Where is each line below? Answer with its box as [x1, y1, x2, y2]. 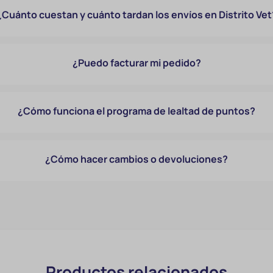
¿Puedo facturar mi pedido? [72, 56, 201, 69]
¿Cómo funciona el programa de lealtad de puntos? [18, 104, 256, 118]
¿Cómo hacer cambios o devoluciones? [45, 152, 229, 166]
